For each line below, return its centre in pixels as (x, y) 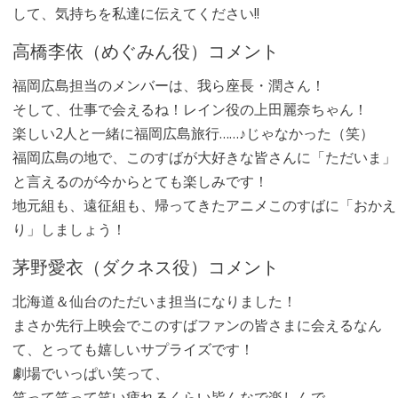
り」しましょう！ (69, 229)
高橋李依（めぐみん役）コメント (145, 50)
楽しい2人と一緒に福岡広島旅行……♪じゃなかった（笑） (193, 133)
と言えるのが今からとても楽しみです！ (140, 181)
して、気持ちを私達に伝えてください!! (135, 13)
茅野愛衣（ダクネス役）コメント (145, 266)
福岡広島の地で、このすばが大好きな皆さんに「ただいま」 (204, 157)
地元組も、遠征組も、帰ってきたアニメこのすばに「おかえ (204, 205)
